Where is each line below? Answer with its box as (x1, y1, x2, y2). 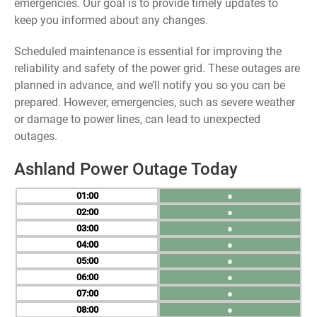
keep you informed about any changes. (14, 13, 208, 27)
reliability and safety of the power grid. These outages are (14, 62, 300, 75)
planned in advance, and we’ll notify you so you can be (14, 79, 285, 92)
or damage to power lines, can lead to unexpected (14, 113, 260, 126)
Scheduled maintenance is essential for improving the (14, 45, 282, 58)
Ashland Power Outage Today (14, 159, 238, 179)
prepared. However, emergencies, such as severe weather (14, 96, 295, 109)
